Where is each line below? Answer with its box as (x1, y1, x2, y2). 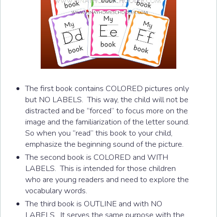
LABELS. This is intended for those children (25, 162, 176, 174)
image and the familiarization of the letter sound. (25, 116, 192, 127)
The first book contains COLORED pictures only (25, 82, 189, 94)
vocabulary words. (25, 185, 88, 196)
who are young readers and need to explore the (25, 173, 189, 185)
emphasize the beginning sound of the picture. (25, 138, 184, 150)
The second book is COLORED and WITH (25, 151, 169, 163)
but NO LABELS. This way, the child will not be (25, 93, 189, 105)
